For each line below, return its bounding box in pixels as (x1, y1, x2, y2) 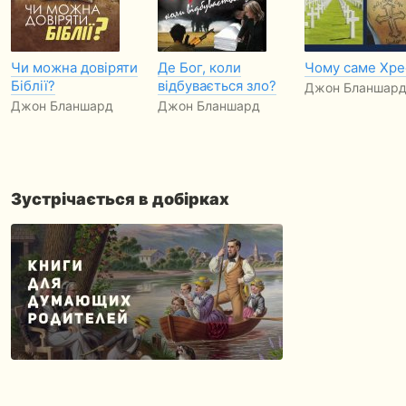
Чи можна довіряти (11, 59, 138, 76)
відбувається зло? (158, 77, 276, 94)
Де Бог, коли (158, 59, 241, 76)
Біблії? (11, 77, 55, 94)
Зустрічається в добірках (11, 189, 229, 208)
